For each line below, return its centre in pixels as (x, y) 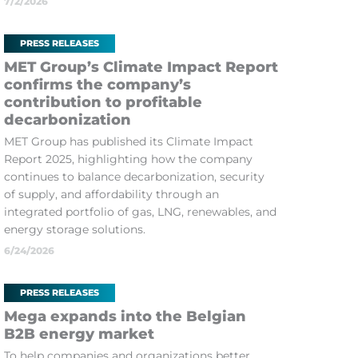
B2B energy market (79, 334)
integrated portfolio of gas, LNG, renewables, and (140, 212)
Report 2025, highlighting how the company (128, 159)
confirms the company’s (97, 85)
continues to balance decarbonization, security (134, 177)
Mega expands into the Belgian (125, 316)
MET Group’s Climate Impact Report (141, 67)
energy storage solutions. (74, 229)
